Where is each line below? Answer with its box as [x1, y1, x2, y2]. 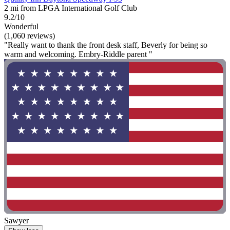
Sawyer [4, 216, 29, 225]
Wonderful [4, 22, 39, 31]
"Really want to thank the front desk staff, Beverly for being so [4, 40, 207, 49]
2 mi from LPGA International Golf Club [4, 3, 137, 12]
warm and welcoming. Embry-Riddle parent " [4, 49, 152, 59]
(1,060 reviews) [4, 31, 55, 40]
